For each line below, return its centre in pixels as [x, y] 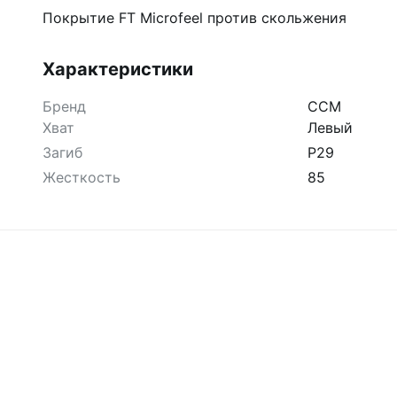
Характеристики [118, 69]
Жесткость [82, 177]
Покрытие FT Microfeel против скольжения [195, 18]
